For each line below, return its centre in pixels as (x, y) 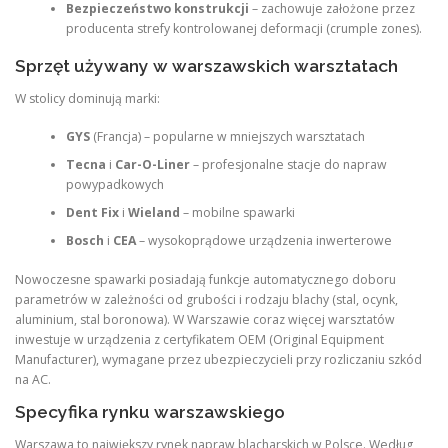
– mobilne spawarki (237, 213)
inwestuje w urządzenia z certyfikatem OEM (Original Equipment (199, 339)
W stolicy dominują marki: (87, 98)
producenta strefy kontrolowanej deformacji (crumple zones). (243, 28)
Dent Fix (92, 213)
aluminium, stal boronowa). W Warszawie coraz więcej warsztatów (205, 319)
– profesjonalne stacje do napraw (288, 165)
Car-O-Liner (152, 165)
